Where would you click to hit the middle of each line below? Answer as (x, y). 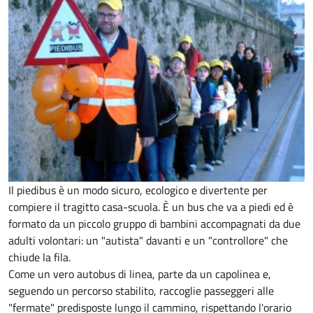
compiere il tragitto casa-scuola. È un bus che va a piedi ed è (151, 207)
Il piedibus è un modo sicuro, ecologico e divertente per (138, 190)
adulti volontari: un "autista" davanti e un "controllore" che (148, 241)
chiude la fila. (39, 257)
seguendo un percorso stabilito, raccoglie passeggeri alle (141, 291)
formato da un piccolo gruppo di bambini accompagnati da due (154, 224)
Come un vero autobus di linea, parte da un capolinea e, (140, 274)
